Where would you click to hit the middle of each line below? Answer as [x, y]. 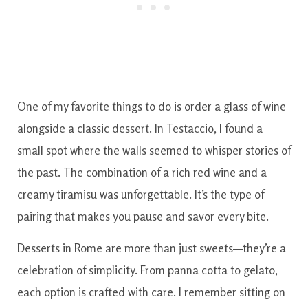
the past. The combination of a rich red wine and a [142, 172]
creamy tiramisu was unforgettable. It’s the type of [141, 194]
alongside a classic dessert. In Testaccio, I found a [140, 128]
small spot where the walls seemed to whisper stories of [154, 150]
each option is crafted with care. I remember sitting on [151, 292]
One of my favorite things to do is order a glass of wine [152, 106]
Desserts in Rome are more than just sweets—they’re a [152, 248]
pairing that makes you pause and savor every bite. [143, 216]
